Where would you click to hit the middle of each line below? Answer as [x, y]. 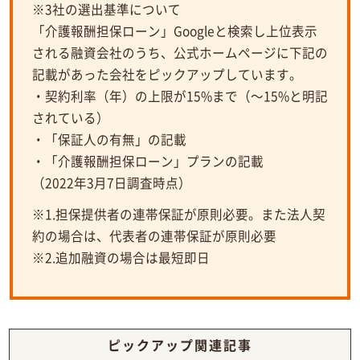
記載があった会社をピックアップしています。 [167, 74]
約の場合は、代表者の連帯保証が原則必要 [154, 235]
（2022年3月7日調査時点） [111, 182]
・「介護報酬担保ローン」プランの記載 [147, 160]
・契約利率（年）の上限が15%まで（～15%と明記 [180, 95]
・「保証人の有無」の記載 [109, 139]
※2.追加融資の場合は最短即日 [121, 257]
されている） [70, 117]
